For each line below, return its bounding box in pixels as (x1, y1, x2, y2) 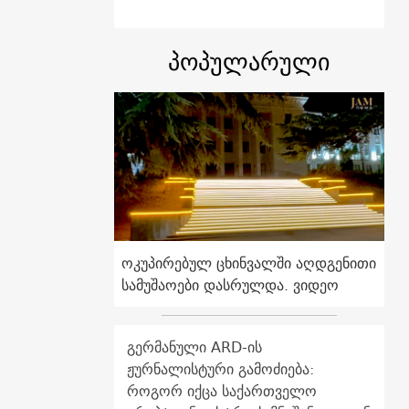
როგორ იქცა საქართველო (126, 378, 317, 404)
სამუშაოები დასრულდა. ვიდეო (121, 272, 339, 299)
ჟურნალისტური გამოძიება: (126, 356, 314, 383)
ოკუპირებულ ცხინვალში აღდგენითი (121, 250, 376, 277)
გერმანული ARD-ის (126, 334, 262, 361)
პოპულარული (168, 41, 330, 82)
